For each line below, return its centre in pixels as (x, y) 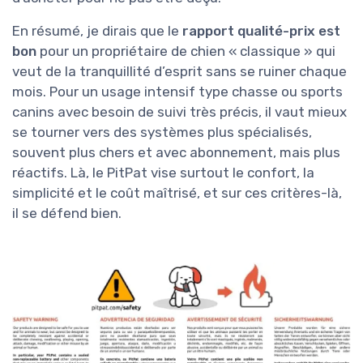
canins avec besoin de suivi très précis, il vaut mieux (179, 112)
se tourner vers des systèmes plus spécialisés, (162, 132)
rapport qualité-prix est (261, 31)
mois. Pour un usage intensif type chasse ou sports (177, 92)
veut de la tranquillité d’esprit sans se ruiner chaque (179, 72)
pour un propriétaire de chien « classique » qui (186, 51)
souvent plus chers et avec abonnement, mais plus (176, 153)
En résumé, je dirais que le (97, 31)
